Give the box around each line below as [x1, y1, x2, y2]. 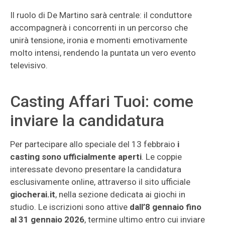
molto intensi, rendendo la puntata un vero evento [10, 48, 196, 58]
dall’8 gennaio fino [130, 202, 201, 212]
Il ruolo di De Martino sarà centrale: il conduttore [10, 10, 192, 20]
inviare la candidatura [10, 111, 164, 130]
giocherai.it [10, 189, 55, 199]
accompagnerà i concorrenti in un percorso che [10, 23, 188, 33]
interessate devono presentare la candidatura [10, 164, 181, 174]
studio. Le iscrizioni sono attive [10, 202, 130, 212]
